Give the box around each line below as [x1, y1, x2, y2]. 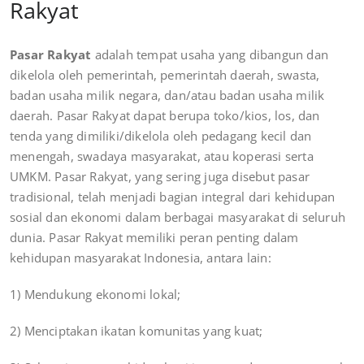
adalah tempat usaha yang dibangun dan [94, 45, 329, 63]
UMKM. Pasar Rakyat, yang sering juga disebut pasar [10, 167, 310, 184]
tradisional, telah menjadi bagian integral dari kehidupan [10, 188, 336, 205]
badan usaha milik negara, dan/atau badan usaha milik [10, 86, 325, 103]
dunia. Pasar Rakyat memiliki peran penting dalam [10, 228, 299, 245]
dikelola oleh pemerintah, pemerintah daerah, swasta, [10, 66, 320, 83]
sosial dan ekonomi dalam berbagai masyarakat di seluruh [10, 208, 346, 225]
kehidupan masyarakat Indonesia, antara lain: [10, 249, 271, 266]
